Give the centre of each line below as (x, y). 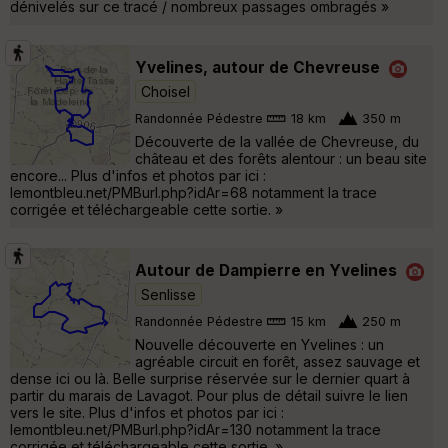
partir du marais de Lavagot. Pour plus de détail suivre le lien (209, 396)
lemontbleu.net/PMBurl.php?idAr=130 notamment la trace (195, 430)
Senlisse (168, 295)
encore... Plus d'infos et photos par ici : (138, 176)
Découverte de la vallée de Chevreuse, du (277, 142)
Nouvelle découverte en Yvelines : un (259, 345)
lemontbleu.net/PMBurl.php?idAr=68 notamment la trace (193, 193)
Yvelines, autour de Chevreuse (257, 67)
